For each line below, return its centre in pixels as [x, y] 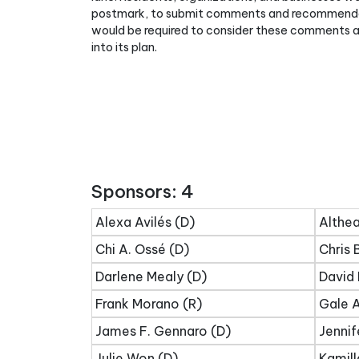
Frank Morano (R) [149, 304]
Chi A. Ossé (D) [142, 249]
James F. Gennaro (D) [163, 331]
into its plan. [124, 47]
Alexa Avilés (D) [145, 222]
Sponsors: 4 [143, 192]
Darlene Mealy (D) [151, 276]
